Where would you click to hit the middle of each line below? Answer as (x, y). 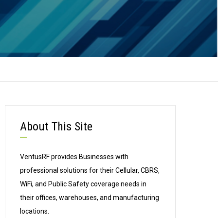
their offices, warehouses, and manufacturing (90, 198)
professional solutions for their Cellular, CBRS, (90, 170)
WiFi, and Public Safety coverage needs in (83, 184)
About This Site (56, 127)
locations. (35, 211)
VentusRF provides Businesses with (74, 157)
